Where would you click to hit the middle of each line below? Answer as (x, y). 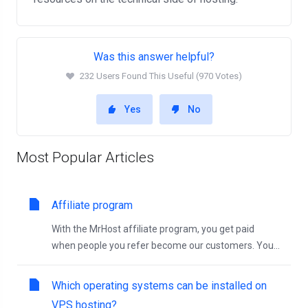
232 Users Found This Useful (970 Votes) (161, 76)
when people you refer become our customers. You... (166, 245)
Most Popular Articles (85, 157)
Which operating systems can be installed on (159, 286)
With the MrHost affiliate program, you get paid (153, 229)
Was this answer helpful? (154, 57)
